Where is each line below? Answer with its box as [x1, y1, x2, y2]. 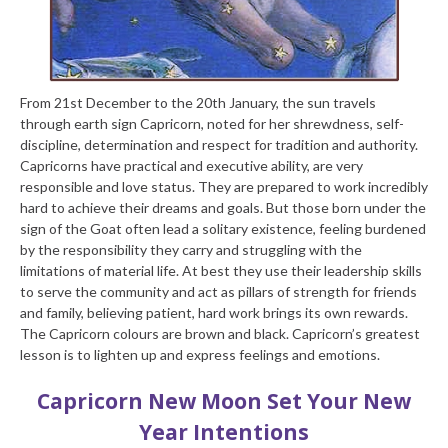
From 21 [20, 93, 70, 111]
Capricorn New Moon [37, 386, 262, 415]
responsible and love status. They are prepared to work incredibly [20, 177, 428, 195]
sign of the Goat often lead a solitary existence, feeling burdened [20, 219, 426, 237]
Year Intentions [139, 417, 309, 446]
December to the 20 [83, 93, 212, 111]
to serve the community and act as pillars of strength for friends [20, 282, 417, 300]
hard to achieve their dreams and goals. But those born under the [20, 198, 426, 216]
